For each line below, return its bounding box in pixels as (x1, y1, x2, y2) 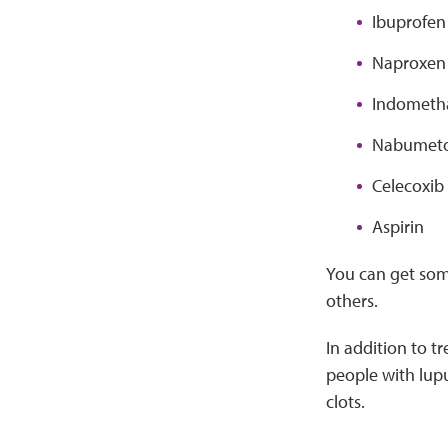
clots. (325, 390, 365, 413)
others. (325, 289, 382, 312)
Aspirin (371, 215, 424, 238)
